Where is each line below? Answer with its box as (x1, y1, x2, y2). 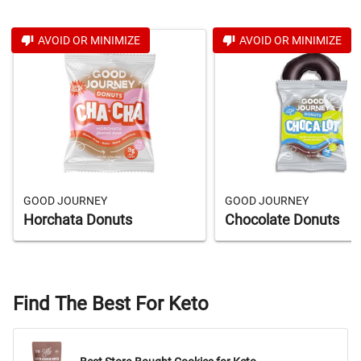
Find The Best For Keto (13, 293, 209, 316)
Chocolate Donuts (225, 212, 339, 229)
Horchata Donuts (23, 212, 132, 229)
